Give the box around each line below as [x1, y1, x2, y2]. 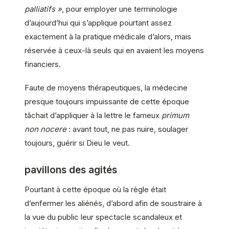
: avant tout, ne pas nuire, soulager [66, 124, 188, 134]
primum [162, 110, 189, 120]
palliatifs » [25, 4, 62, 14]
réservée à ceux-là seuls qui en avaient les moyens [25, 45, 204, 55]
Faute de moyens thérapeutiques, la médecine [25, 82, 188, 93]
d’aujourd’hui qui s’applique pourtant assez [25, 17, 172, 28]
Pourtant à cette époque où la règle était [25, 184, 166, 194]
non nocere [25, 124, 66, 134]
